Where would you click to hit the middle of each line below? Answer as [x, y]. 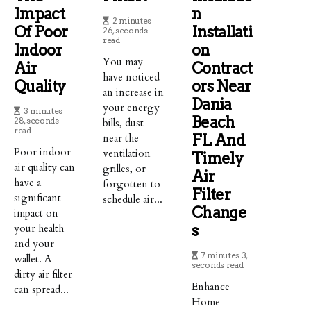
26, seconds [125, 31]
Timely [217, 159]
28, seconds [36, 121]
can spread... [41, 290]
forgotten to [132, 184]
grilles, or [125, 169]
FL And [218, 141]
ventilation [127, 154]
